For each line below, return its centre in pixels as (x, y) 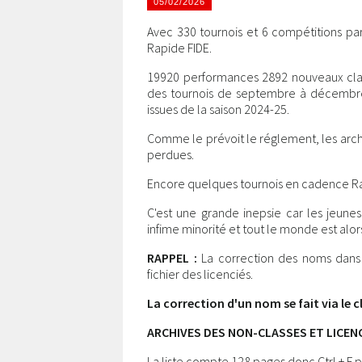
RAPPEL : (172, 258)
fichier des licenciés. (200, 274)
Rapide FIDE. (179, 48)
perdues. (170, 154)
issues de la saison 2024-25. (218, 109)
